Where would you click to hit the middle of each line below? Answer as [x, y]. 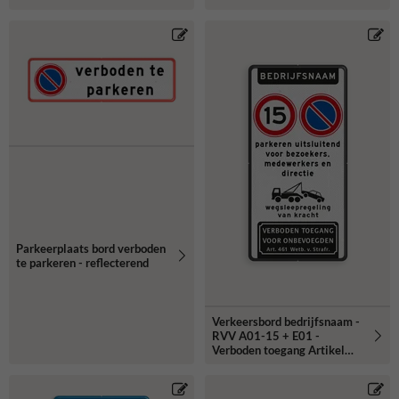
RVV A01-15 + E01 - [266, 335]
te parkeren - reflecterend [82, 262]
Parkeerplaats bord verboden [91, 248]
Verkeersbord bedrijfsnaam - [286, 321]
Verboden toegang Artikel [278, 350]
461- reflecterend [258, 364]
